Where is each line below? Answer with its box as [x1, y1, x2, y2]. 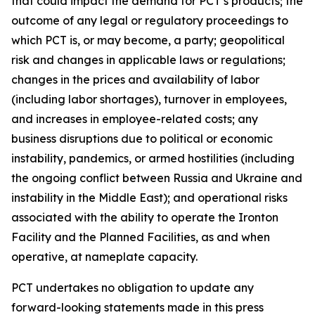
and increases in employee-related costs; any [11, 112, 258, 126]
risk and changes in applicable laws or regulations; [11, 53, 285, 67]
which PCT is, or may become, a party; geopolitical [11, 33, 285, 47]
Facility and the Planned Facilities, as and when [11, 230, 270, 244]
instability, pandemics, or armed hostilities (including [11, 151, 295, 165]
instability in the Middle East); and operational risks [11, 191, 288, 205]
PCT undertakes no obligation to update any [11, 281, 254, 295]
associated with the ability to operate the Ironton [11, 210, 278, 224]
